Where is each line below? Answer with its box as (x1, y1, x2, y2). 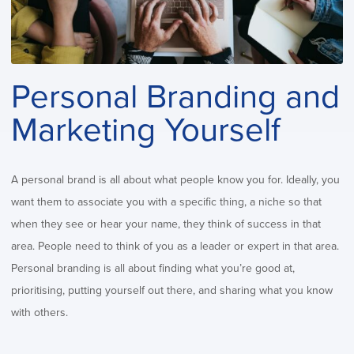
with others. (11, 306, 68, 320)
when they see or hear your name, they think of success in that (11, 217, 321, 232)
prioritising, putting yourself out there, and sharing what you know (11, 284, 333, 298)
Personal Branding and (11, 77, 340, 118)
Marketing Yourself (11, 110, 281, 151)
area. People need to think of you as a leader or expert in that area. (11, 239, 339, 254)
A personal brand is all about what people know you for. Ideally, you (11, 173, 340, 187)
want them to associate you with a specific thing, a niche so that (11, 195, 322, 209)
